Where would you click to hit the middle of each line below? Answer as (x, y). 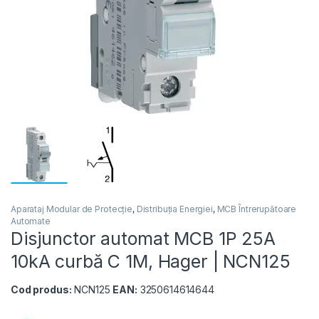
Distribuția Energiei (174, 209)
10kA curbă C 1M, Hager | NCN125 (151, 262)
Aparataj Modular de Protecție (72, 209)
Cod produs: (41, 290)
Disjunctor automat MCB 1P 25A (143, 239)
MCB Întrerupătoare (257, 209)
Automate (31, 221)
